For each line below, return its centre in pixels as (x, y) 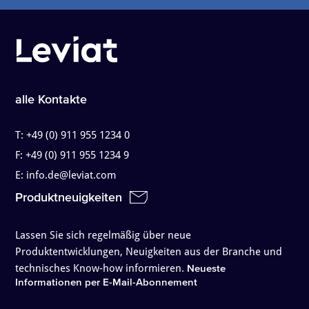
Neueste (207, 268)
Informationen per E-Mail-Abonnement (107, 282)
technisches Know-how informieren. (100, 269)
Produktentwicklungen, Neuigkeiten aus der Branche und (149, 252)
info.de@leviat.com (71, 176)
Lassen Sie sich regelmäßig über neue (103, 236)
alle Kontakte (51, 100)
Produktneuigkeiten (71, 198)
